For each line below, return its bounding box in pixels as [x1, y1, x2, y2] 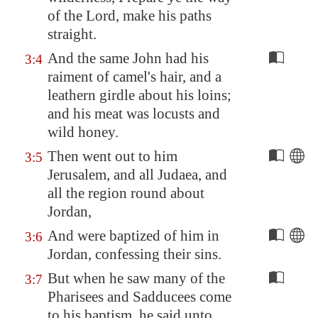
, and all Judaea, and [106, 166, 227, 183]
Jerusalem [48, 166, 106, 183]
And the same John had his [48, 50, 209, 67]
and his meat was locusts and [48, 105, 220, 122]
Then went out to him [48, 148, 177, 165]
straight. [48, 26, 97, 43]
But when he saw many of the [48, 270, 225, 287]
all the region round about [48, 185, 204, 202]
